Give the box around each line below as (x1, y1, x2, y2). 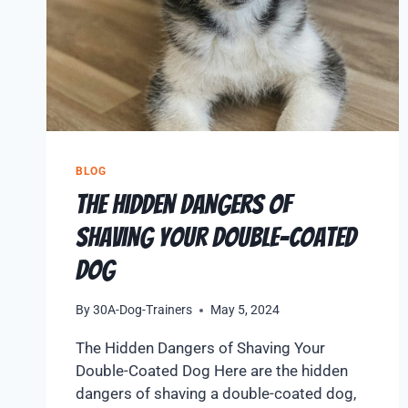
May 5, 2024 (210, 302, 280, 318)
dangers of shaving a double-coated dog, (76, 384, 356, 403)
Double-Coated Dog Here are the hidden (76, 362, 348, 381)
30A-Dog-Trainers (93, 302, 193, 318)
